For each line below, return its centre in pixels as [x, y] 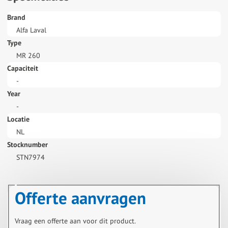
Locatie [18, 119]
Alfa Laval [31, 30]
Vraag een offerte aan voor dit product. [75, 221]
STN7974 [30, 158]
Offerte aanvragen [80, 198]
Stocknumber [27, 145]
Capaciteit [23, 68]
